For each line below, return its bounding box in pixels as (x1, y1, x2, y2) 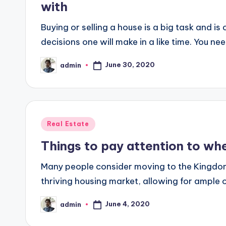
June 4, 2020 (104, 200, 150, 208)
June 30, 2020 (104, 61, 155, 69)
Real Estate (47, 120, 89, 128)
